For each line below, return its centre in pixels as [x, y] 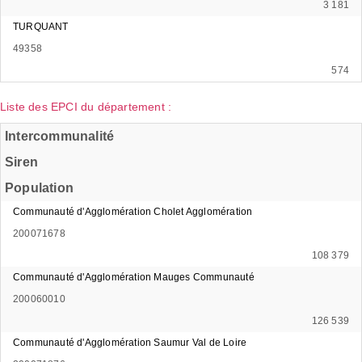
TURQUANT [41, 26]
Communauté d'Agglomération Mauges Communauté [134, 277]
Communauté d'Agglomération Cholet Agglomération [133, 211]
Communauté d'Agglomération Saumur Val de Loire [130, 342]
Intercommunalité [60, 136]
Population [39, 187]
